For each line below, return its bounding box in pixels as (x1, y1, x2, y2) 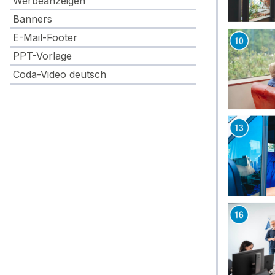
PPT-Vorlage (13, 49, 72, 62)
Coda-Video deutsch (13, 68, 107, 80)
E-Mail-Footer (13, 31, 78, 44)
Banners (13, 12, 53, 25)
